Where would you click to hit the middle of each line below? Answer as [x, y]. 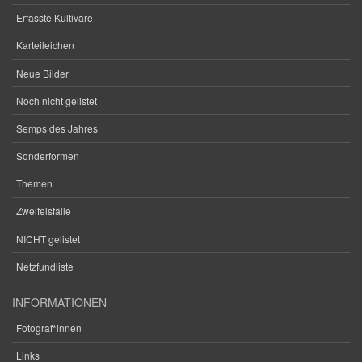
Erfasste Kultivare [55, 18]
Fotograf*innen [49, 328]
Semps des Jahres [57, 128]
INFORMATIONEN [59, 303]
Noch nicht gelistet [57, 100]
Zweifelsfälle [44, 211]
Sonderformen [48, 156]
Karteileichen [45, 45]
